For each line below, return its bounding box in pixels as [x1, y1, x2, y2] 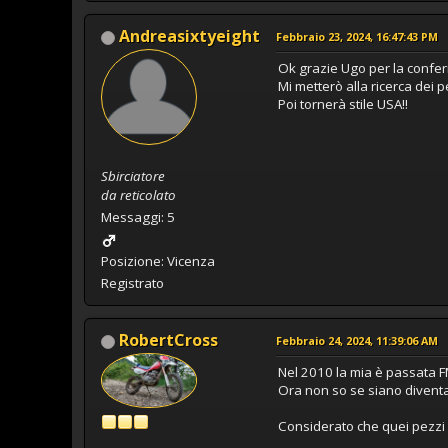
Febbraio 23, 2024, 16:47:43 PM [276, 29, 438, 45]
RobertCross [119, 329, 218, 352]
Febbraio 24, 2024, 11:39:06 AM [276, 333, 438, 349]
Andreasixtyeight [119, 25, 260, 48]
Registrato [101, 274, 164, 293]
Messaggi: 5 [101, 208, 175, 227]
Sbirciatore [101, 167, 165, 186]
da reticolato [101, 186, 176, 205]
